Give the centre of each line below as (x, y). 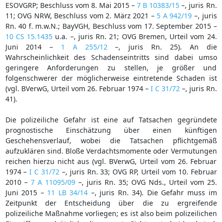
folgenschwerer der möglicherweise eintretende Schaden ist (111, 78)
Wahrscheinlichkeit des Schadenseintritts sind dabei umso (111, 57)
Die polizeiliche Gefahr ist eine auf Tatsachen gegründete (111, 119)
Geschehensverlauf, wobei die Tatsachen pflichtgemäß (111, 140)
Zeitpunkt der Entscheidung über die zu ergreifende (111, 203)
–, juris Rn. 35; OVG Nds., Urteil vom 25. (146, 182)
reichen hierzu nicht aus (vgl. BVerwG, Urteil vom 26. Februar (111, 161)
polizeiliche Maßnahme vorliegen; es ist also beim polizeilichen (111, 213)
